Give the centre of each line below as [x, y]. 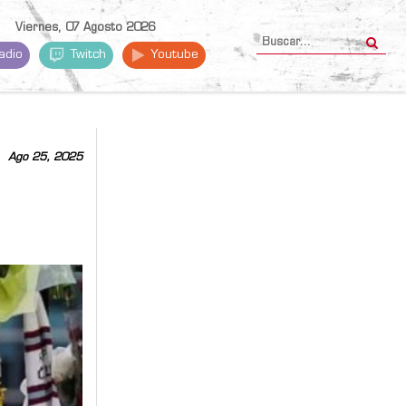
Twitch [87, 55]
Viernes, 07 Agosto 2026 [85, 28]
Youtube [173, 55]
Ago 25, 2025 [45, 157]
